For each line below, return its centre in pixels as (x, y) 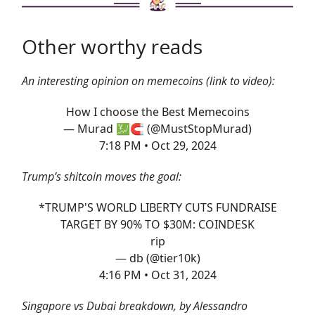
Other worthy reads (112, 46)
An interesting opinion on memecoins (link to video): (148, 81)
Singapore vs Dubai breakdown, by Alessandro (135, 306)
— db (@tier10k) (157, 258)
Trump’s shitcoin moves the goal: (102, 176)
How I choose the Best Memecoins (157, 111)
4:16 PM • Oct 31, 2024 (157, 275)
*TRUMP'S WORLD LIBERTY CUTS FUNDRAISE (157, 207)
